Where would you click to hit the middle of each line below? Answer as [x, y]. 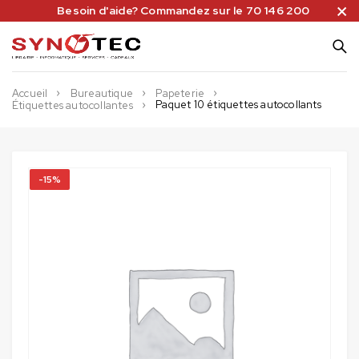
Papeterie [180, 93]
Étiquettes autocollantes [73, 105]
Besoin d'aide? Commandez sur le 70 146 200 [184, 10]
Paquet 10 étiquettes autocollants [238, 104]
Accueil [30, 93]
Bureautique [102, 93]
